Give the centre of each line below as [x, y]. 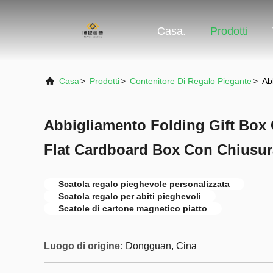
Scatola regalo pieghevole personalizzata [144, 184]
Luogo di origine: [83, 246]
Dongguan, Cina [161, 246]
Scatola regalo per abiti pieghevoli [130, 196]
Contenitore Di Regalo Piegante [191, 81]
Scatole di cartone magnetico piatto [133, 208]
